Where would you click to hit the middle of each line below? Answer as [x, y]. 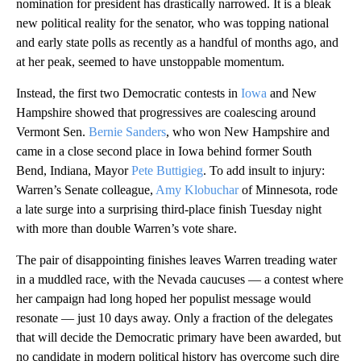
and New [292, 93]
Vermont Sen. [52, 132]
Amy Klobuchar [199, 190]
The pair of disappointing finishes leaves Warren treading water [176, 260]
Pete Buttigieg [167, 171]
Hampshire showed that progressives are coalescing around [166, 113]
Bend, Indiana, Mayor [74, 171]
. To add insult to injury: [264, 171]
